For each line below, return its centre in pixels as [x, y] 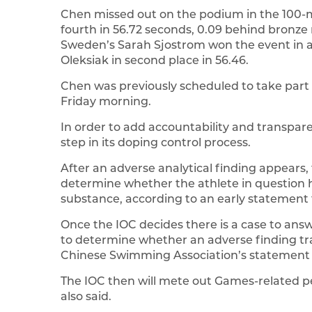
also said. [86, 297]
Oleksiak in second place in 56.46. [155, 61]
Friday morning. [106, 102]
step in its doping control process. [156, 143]
